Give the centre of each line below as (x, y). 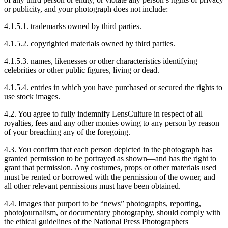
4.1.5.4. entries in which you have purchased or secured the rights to (113, 88)
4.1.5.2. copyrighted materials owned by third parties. (90, 44)
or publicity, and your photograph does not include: (86, 9)
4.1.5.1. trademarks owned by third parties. (73, 26)
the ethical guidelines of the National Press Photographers (96, 222)
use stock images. (32, 97)
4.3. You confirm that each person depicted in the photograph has (108, 150)
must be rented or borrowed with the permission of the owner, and (110, 177)
